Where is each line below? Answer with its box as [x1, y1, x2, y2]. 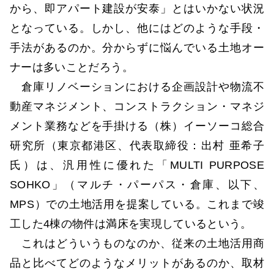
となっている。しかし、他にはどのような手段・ [10, 22, 264, 35]
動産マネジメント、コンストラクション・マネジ [10, 100, 264, 113]
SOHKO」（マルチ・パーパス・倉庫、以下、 [10, 179, 264, 191]
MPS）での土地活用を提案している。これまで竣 [10, 198, 264, 211]
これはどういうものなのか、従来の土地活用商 [10, 237, 264, 250]
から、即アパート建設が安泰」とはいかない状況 [10, 2, 264, 15]
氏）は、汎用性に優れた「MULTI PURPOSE [10, 159, 264, 172]
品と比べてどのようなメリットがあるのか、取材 [10, 257, 264, 270]
